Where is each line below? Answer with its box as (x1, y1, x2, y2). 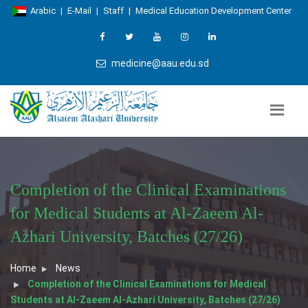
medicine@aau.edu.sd (109, 58, 209, 69)
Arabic (25, 5, 56, 16)
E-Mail (67, 5, 91, 16)
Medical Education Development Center (135, 5, 291, 16)
